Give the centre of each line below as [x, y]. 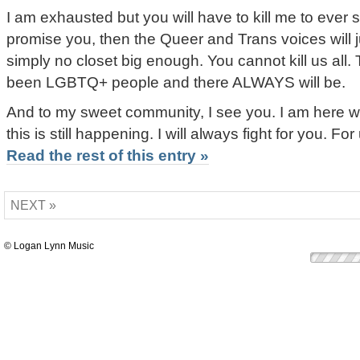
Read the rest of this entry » [108, 155]
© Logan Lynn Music [49, 246]
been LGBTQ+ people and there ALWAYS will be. [176, 82]
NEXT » [33, 205]
